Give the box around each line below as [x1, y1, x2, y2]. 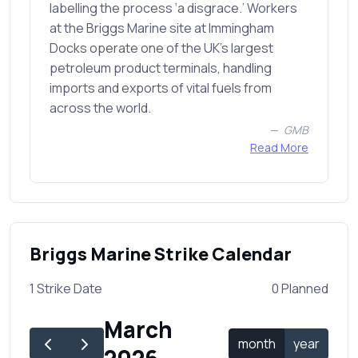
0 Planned [272, 280, 328, 298]
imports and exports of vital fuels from [50, 79, 272, 97]
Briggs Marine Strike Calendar [30, 242, 292, 267]
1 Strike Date [30, 280, 102, 298]
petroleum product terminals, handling [50, 59, 272, 78]
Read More [250, 140, 308, 156]
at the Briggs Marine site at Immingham [50, 19, 274, 38]
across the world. [50, 99, 151, 117]
